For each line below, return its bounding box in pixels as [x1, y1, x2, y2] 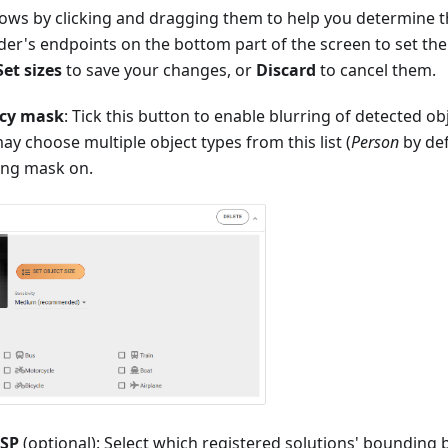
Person [351, 130, 399, 153]
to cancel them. [316, 58, 436, 81]
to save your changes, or [62, 58, 256, 81]
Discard [256, 58, 316, 81]
